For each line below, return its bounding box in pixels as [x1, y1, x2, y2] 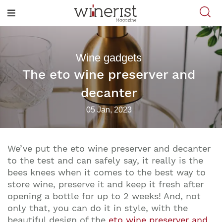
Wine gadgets [76, 52, 142, 64]
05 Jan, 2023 [86, 106, 132, 114]
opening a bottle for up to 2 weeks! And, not [7, 191, 201, 201]
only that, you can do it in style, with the [7, 203, 188, 213]
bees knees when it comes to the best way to [7, 167, 206, 177]
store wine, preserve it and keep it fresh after [7, 179, 204, 189]
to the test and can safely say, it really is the [7, 155, 203, 166]
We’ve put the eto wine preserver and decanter [7, 143, 211, 154]
